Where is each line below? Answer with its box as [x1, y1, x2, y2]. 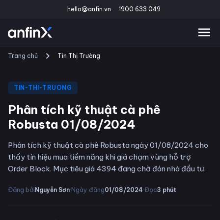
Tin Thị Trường [57, 52, 100, 59]
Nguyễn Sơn [35, 186, 70, 193]
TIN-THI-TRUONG [14, 84, 72, 91]
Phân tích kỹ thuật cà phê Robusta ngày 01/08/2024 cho [8, 140, 208, 150]
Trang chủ [8, 52, 38, 59]
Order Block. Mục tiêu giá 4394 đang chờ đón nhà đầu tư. [8, 164, 206, 173]
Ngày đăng [71, 186, 105, 193]
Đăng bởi [8, 186, 35, 193]
